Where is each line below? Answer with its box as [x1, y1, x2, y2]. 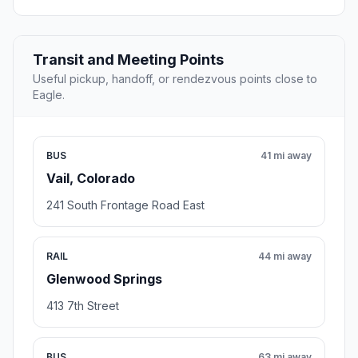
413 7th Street [46, 299, 119, 313]
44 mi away [258, 250, 312, 263]
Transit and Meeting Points [33, 51, 224, 69]
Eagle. [33, 88, 65, 102]
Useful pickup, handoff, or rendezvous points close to [33, 72, 317, 86]
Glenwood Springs [46, 271, 162, 288]
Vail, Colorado [46, 170, 135, 187]
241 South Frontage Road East [46, 198, 205, 213]
